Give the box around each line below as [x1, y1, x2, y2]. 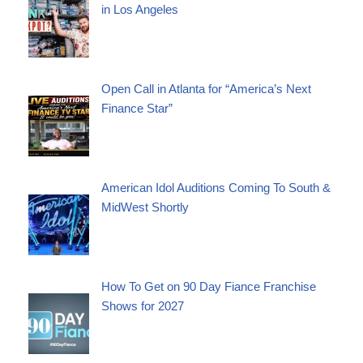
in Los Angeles [101, 2, 178, 16]
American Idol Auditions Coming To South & [101, 180, 331, 194]
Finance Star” [101, 100, 173, 115]
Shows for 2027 [101, 298, 184, 313]
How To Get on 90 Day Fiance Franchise [101, 279, 316, 293]
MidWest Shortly [101, 199, 189, 214]
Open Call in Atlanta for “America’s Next [101, 81, 311, 96]
